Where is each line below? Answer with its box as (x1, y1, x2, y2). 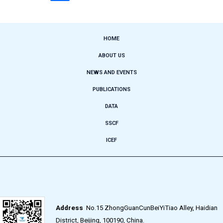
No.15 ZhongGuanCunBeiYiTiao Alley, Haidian (83, 204, 218, 212)
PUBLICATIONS (93, 86, 130, 93)
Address (55, 204, 83, 212)
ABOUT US (98, 52, 125, 59)
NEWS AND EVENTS (86, 69, 137, 76)
